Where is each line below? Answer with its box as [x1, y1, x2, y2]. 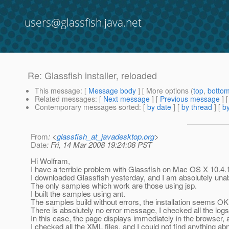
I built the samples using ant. [31, 188, 125, 199]
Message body [88, 85, 136, 96]
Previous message [160, 94, 220, 104]
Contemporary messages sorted [35, 102, 139, 112]
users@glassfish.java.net [25, 15, 142, 30]
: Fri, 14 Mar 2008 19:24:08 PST [47, 139, 152, 150]
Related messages [35, 94, 95, 104]
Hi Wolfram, [31, 155, 70, 167]
